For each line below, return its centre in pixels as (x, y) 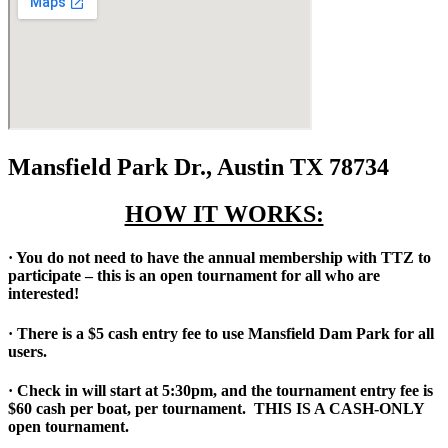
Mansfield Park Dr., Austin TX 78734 (198, 167)
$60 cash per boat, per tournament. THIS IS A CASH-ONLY (216, 408)
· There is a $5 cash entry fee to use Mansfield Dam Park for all (221, 333)
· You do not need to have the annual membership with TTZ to (219, 258)
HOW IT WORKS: (224, 214)
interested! (43, 294)
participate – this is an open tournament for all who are (194, 276)
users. (27, 351)
